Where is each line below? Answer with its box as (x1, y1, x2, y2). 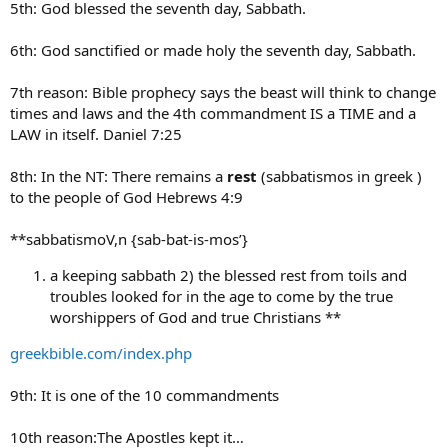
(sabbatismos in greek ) (257, 165, 422, 186)
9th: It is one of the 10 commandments (10, 384, 279, 405)
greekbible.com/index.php (10, 342, 192, 363)
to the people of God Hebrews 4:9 (10, 186, 243, 207)
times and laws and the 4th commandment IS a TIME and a (10, 102, 416, 123)
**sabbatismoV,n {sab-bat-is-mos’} (10, 228, 248, 249)
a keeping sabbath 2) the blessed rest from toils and (50, 264, 407, 285)
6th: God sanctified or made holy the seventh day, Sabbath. (10, 39, 416, 60)
